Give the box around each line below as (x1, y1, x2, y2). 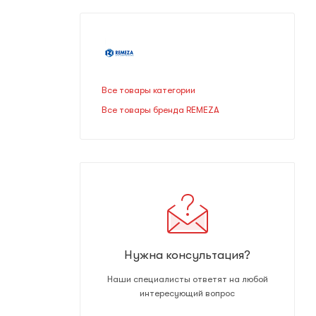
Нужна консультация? (124, 248, 250, 262)
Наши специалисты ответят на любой (107, 274, 268, 284)
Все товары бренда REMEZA (102, 104, 219, 115)
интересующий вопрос (140, 288, 235, 298)
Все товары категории (102, 85, 195, 95)
